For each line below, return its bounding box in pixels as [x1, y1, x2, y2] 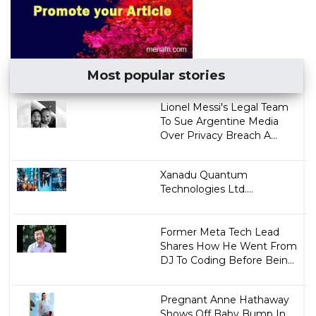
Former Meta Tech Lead [159, 225, 279, 238]
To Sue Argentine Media [159, 114, 279, 128]
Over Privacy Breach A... [159, 128, 277, 142]
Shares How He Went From [159, 239, 297, 253]
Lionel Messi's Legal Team [159, 100, 288, 114]
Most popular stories [87, 67, 226, 83]
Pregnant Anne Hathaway [159, 293, 289, 306]
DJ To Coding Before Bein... [159, 253, 294, 267]
